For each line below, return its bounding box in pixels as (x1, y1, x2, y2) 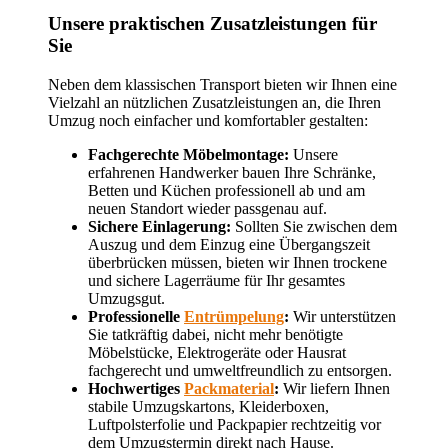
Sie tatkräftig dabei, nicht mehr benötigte (88, 325, 343, 343)
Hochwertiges (88, 379, 184, 397)
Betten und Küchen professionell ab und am (88, 181, 365, 199)
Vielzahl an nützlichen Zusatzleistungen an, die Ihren (48, 93, 381, 111)
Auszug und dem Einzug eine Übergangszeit (88, 235, 370, 253)
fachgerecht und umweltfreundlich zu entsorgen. (88, 361, 392, 379)
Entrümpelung (184, 307, 284, 325)
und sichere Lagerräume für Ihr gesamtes (88, 271, 345, 289)
